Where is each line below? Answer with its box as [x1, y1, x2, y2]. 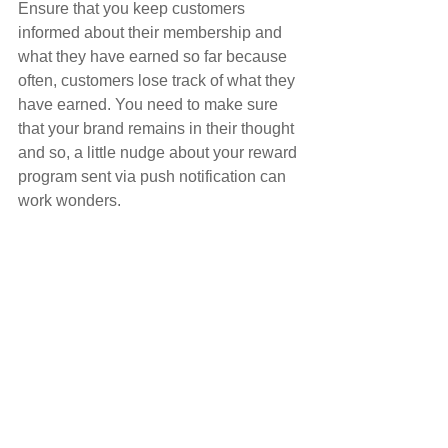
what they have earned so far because [18, 48, 291, 66]
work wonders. [18, 192, 121, 210]
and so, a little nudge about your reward [18, 144, 301, 162]
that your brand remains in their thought [18, 120, 298, 138]
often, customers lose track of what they [18, 72, 299, 90]
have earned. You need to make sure [18, 96, 282, 114]
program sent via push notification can [18, 168, 290, 186]
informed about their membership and [18, 24, 286, 42]
